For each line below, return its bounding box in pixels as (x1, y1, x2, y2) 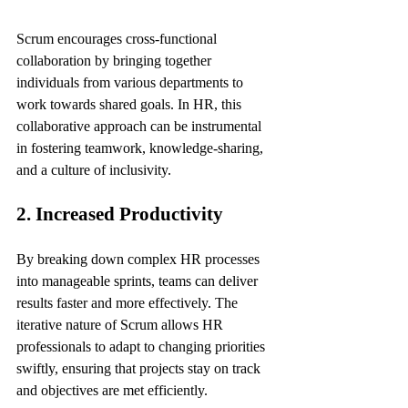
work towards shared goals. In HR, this (16, 97, 245, 113)
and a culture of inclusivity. (16, 162, 171, 178)
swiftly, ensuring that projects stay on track (16, 361, 264, 377)
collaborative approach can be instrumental (16, 118, 265, 135)
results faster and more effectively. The (16, 295, 241, 311)
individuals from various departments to (16, 75, 247, 91)
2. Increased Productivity (16, 203, 223, 226)
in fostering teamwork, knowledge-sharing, (16, 140, 267, 157)
